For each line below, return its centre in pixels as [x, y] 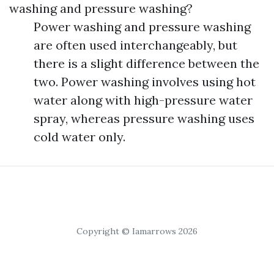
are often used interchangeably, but [135, 45]
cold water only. [80, 137]
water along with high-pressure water [143, 100]
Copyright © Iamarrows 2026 [137, 231]
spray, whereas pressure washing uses [144, 118]
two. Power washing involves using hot [145, 82]
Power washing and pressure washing [142, 27]
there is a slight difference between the [146, 63]
